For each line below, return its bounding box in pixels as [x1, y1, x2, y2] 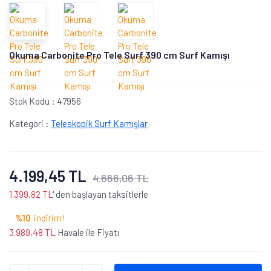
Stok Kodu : [9, 95, 57, 106]
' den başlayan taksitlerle [53, 188, 148, 200]
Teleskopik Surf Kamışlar [51, 117, 148, 129]
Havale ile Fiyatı [56, 226, 119, 238]
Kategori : [9, 117, 51, 129]
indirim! [34, 212, 65, 223]
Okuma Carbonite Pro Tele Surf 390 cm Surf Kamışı [9, 48, 230, 60]
